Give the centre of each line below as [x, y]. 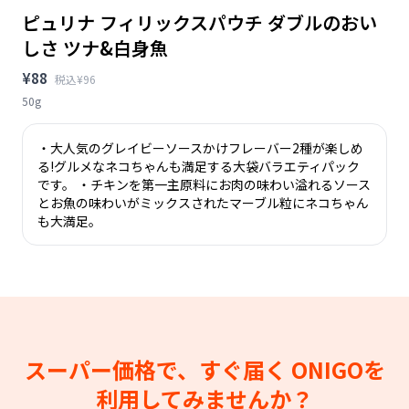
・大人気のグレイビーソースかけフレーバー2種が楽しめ [200, 147]
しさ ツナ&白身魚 [95, 47]
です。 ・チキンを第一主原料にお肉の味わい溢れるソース [204, 184]
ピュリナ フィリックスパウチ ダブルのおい [199, 22]
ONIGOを [338, 369]
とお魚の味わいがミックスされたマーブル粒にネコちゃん [203, 202]
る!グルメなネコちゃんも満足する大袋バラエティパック [199, 166]
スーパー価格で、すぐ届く [157, 369]
